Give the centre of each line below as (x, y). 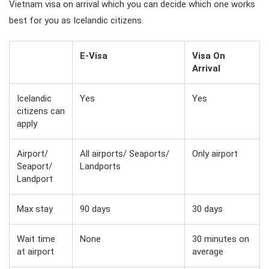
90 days (95, 209)
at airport (35, 251)
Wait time (36, 239)
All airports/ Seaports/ (125, 153)
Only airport (215, 153)
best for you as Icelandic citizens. (76, 20)
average (208, 251)
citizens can (41, 111)
